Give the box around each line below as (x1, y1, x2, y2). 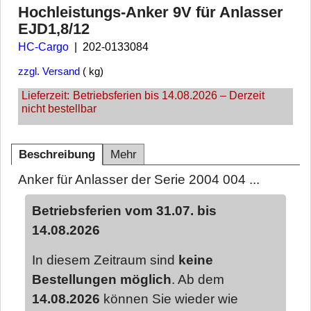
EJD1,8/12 (18, 19, 90, 37)
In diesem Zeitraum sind (32, 252, 178, 267)
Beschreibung (19, 148, 95, 162)
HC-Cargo (18, 40, 69, 53)
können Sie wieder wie (100, 291, 238, 306)
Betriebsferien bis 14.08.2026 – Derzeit (73, 90, 264, 102)
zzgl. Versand (18, 65, 80, 77)
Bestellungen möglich (32, 271, 171, 287)
